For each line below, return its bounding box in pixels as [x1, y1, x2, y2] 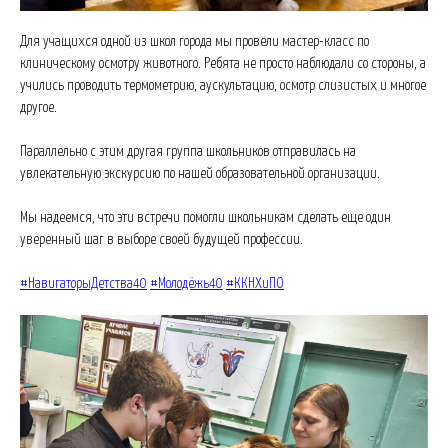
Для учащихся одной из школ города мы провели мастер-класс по [20, 34, 369, 49]
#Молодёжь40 [150, 276, 223, 291]
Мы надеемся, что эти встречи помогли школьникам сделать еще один [20, 210, 391, 225]
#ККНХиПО [226, 276, 284, 291]
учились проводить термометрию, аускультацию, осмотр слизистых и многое [20, 78, 426, 93]
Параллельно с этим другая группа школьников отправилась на [20, 144, 356, 159]
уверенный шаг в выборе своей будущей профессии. [20, 232, 303, 247]
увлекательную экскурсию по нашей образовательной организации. [20, 166, 380, 181]
